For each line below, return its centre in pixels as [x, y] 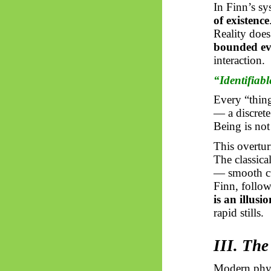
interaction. [239, 60]
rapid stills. [238, 212]
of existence [241, 20]
